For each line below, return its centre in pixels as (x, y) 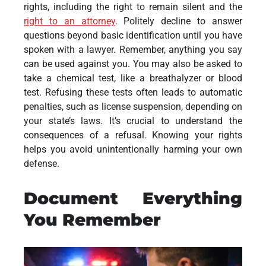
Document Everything (133, 199)
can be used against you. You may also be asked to (133, 64)
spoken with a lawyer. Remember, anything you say (133, 50)
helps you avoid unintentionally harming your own (133, 150)
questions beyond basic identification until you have (133, 36)
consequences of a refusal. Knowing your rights (133, 135)
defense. (42, 164)
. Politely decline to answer (179, 21)
